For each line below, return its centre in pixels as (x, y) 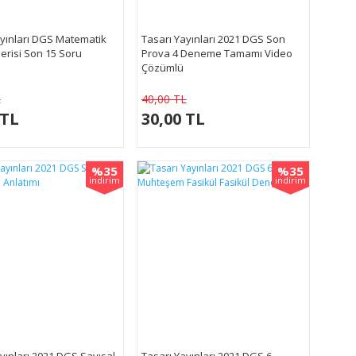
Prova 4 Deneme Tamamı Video (217, 53)
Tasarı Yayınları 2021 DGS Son (213, 39)
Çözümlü (162, 67)
